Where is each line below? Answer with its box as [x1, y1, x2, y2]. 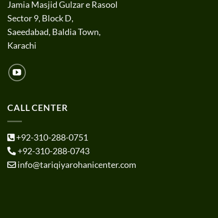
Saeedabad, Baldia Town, [7, 27, 101, 37]
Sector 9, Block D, [7, 13, 73, 24]
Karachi [7, 40, 36, 51]
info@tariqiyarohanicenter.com [16, 159, 136, 170]
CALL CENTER [7, 103, 68, 113]
